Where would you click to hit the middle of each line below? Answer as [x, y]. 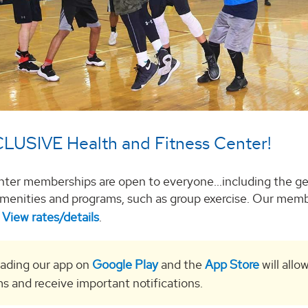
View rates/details [51, 217]
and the [182, 265]
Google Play [125, 265]
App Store [232, 265]
